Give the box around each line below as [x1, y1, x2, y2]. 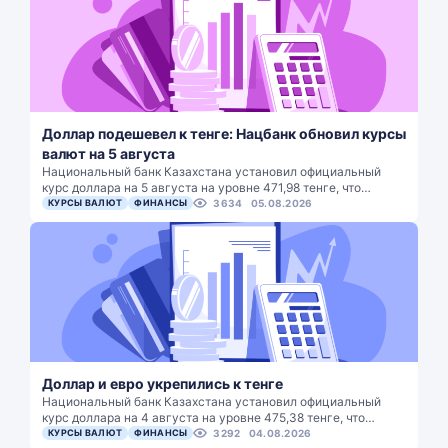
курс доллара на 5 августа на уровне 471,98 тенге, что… [42, 180, 371, 195]
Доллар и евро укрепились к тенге [42, 375, 283, 392]
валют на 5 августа [42, 145, 175, 162]
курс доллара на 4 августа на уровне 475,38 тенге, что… [42, 410, 375, 425]
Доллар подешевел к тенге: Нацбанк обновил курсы [42, 125, 406, 142]
